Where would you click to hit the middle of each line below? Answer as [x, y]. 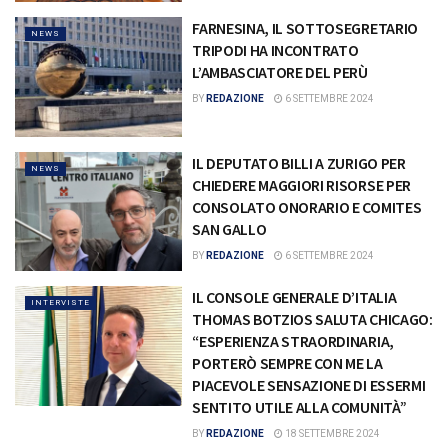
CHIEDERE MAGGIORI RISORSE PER [301, 184]
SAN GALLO [229, 228]
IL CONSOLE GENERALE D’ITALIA [294, 297]
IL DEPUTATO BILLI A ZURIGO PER [299, 162]
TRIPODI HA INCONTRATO [275, 50]
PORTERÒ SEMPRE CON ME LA [287, 363]
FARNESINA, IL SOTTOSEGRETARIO [305, 28]
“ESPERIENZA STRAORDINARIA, [293, 341]
